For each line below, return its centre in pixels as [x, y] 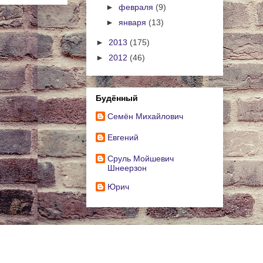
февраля [137, 7]
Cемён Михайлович [145, 116]
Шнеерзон [127, 168]
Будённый [117, 98]
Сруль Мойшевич [141, 158]
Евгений [123, 137]
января [133, 23]
